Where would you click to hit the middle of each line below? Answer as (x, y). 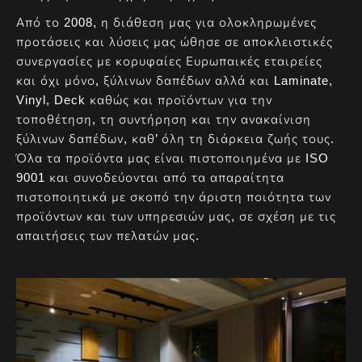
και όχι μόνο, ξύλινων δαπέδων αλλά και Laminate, (175, 80)
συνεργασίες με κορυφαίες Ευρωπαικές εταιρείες (169, 61)
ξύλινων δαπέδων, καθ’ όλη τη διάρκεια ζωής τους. (175, 138)
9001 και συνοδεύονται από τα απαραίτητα (150, 177)
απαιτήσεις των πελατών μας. (108, 235)
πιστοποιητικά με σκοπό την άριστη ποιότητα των (174, 196)
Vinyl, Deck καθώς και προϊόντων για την (144, 99)
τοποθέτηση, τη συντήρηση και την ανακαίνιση (164, 119)
